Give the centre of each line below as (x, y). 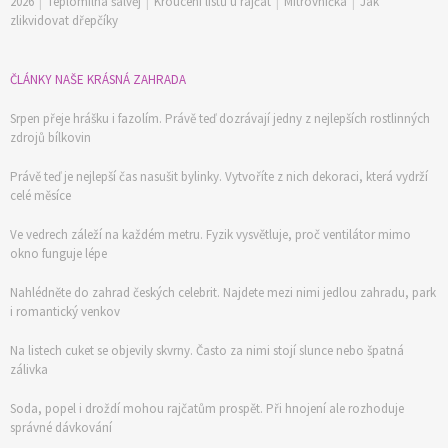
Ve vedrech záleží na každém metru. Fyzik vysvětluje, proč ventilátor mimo (210, 234)
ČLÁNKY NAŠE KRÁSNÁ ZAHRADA (98, 79)
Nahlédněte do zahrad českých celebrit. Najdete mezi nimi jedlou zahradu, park (223, 292)
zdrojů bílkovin (50, 137)
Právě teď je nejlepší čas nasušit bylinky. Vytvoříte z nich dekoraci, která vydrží (219, 176)
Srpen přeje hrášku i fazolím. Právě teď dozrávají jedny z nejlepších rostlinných (220, 118)
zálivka (29, 369)
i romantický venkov (65, 311)
